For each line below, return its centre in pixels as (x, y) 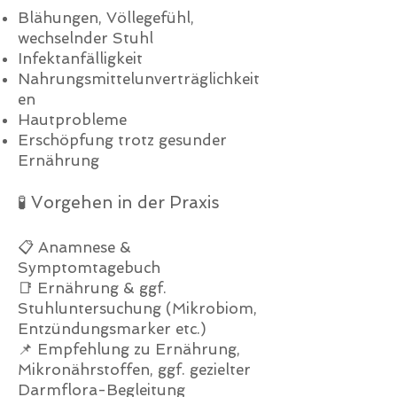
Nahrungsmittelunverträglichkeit (139, 79)
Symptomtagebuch (89, 268)
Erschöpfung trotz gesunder (122, 140)
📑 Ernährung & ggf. (92, 288)
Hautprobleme (72, 120)
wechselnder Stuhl (86, 38)
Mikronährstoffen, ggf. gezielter (134, 370)
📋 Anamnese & (74, 247)
